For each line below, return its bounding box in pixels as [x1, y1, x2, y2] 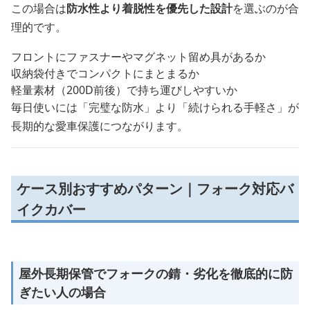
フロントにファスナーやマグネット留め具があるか [11, 49, 266, 65]
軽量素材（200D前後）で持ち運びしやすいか [11, 82, 237, 98]
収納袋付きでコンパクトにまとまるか [11, 66, 199, 82]
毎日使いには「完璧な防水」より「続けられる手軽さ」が [11, 100, 299, 116]
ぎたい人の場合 [19, 284, 106, 301]
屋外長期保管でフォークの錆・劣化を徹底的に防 [19, 265, 293, 282]
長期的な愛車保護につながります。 [11, 118, 188, 134]
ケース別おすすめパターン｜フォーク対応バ [17, 179, 293, 199]
